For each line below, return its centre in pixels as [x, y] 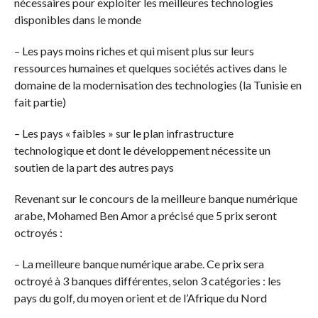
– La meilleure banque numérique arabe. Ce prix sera [139, 264]
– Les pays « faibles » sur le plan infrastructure [124, 133]
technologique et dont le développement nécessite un [142, 150]
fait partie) [40, 102]
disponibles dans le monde [77, 20]
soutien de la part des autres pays [94, 168]
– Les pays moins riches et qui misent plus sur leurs [134, 51]
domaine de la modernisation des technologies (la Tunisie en [158, 85]
